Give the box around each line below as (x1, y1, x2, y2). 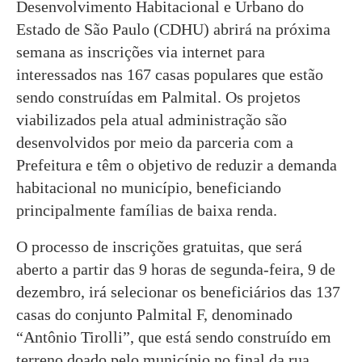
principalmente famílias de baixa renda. (16, 200, 277, 219)
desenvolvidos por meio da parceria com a (16, 133, 293, 151)
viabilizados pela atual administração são (16, 110, 287, 128)
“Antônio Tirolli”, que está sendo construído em (16, 327, 331, 346)
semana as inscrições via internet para (16, 42, 265, 61)
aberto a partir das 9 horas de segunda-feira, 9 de (16, 259, 335, 278)
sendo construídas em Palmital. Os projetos (16, 87, 301, 106)
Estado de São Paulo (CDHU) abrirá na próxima (16, 19, 330, 38)
